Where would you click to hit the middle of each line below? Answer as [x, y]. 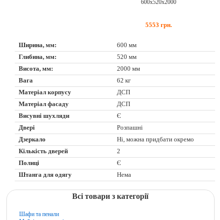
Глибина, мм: [38, 57]
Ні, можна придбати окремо [156, 139]
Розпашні [130, 127]
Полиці [29, 163]
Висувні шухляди [44, 116]
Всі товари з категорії [110, 196]
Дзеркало [32, 139]
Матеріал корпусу [45, 92]
